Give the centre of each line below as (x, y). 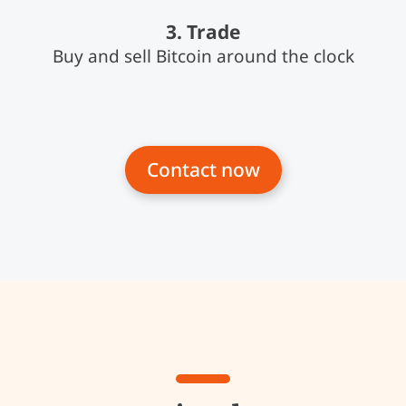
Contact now (203, 170)
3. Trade (203, 32)
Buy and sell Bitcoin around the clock (203, 57)
